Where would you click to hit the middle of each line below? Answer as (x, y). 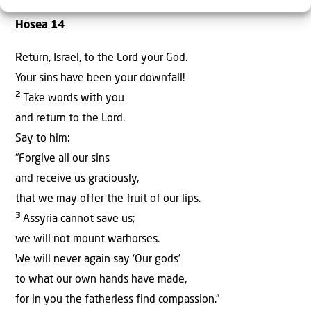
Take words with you (74, 98)
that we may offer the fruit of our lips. (108, 199)
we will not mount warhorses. (87, 239)
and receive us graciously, (77, 179)
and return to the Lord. (70, 118)
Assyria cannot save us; (79, 219)
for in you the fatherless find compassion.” (117, 300)
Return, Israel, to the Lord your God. (101, 58)
